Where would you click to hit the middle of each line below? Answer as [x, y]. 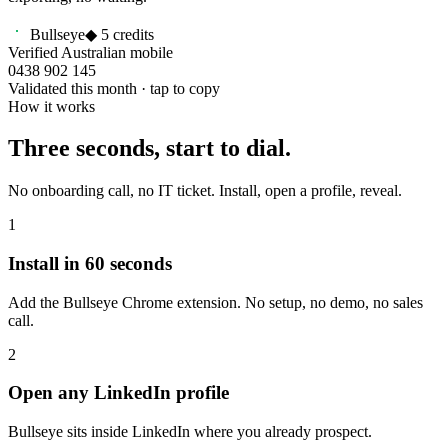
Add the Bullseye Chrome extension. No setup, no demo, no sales [215, 302]
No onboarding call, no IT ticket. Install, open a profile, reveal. [205, 191]
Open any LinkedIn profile [118, 393]
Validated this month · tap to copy [114, 88]
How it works [51, 106]
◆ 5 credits [119, 34]
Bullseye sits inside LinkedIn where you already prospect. [190, 432]
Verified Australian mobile [90, 52]
